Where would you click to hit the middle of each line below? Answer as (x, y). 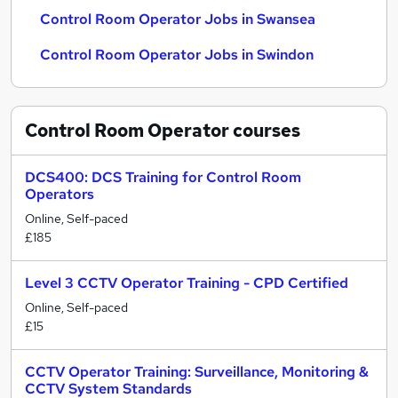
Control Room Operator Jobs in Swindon (177, 55)
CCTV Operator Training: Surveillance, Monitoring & (197, 372)
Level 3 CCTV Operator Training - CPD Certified (187, 283)
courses (265, 131)
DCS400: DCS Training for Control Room (163, 177)
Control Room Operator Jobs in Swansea (178, 19)
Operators (60, 194)
